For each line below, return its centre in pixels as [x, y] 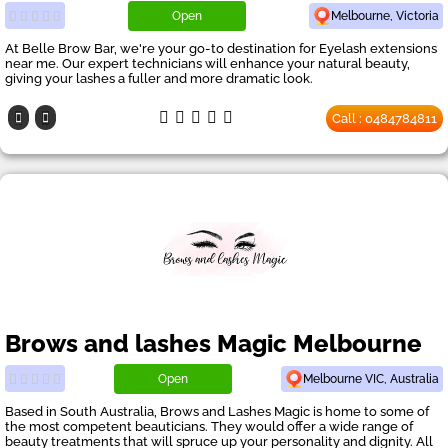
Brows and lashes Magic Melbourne [213, 343]
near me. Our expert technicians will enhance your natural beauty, [207, 63]
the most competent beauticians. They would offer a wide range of [209, 426]
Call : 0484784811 [384, 118]
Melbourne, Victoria [385, 15]
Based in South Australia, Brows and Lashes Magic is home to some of [217, 411]
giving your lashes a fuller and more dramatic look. [159, 78]
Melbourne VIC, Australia [371, 378]
